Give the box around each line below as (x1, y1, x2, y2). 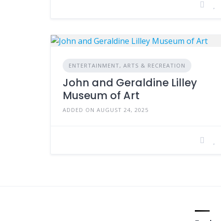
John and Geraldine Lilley (63, 75, 197, 90)
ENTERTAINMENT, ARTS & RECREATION (69, 61, 185, 69)
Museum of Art (63, 88, 140, 103)
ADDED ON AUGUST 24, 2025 (63, 106, 148, 113)
